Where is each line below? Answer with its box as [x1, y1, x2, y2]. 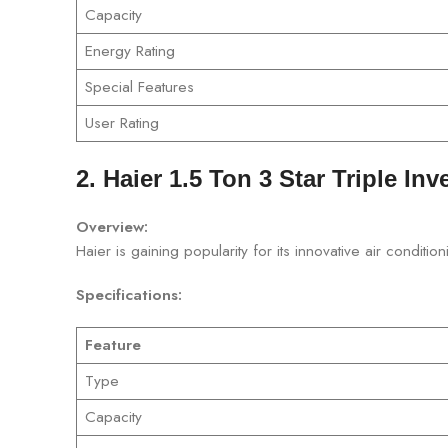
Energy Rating [84, 39, 175, 62]
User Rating [84, 111, 159, 134]
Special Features [84, 75, 194, 98]
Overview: [76, 215, 148, 238]
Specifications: [76, 283, 182, 306]
